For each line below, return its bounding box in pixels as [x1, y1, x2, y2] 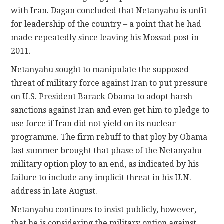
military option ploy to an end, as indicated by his [11, 159, 199, 169]
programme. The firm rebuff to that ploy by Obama [11, 132, 208, 142]
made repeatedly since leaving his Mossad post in [11, 32, 199, 42]
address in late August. [11, 186, 98, 196]
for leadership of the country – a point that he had [11, 19, 202, 29]
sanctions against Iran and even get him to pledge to [11, 105, 210, 115]
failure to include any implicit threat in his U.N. [11, 172, 192, 182]
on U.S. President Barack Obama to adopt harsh [11, 91, 193, 101]
